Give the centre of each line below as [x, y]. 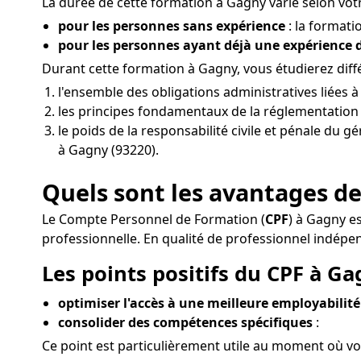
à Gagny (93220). [108, 149]
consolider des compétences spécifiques [185, 322]
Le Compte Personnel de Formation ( [154, 220]
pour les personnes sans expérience [172, 25]
